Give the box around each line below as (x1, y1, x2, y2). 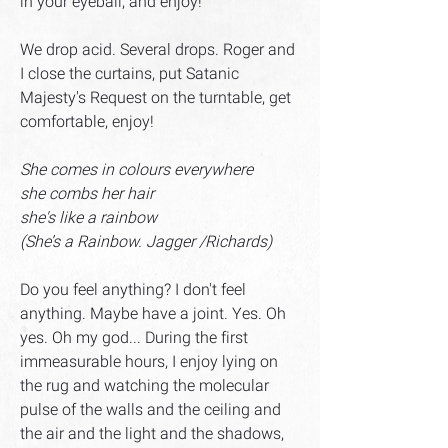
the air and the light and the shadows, (20, 422, 284, 446)
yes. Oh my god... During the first (20, 326, 248, 350)
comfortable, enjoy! (20, 110, 154, 134)
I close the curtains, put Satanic (20, 62, 239, 86)
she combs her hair (20, 182, 154, 206)
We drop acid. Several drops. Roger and (20, 38, 295, 62)
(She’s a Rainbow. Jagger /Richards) (20, 230, 272, 254)
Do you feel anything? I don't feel (20, 278, 246, 302)
